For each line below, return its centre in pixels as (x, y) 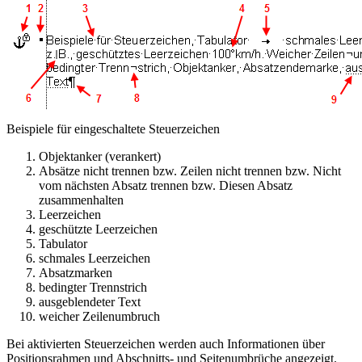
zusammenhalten (81, 200)
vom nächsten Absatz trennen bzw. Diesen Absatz (166, 185)
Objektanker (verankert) (100, 156)
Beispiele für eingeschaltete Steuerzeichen (113, 128)
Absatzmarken (76, 272)
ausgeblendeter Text (90, 301)
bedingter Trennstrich (93, 287)
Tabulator (63, 243)
